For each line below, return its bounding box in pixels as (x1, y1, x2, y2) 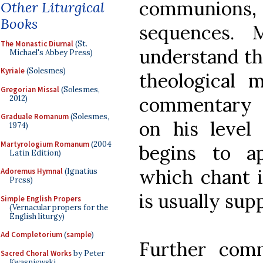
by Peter (72, 248, 104, 258)
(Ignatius (63, 166, 97, 176)
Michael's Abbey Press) (9, 47, 93, 58)
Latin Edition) (9, 147, 61, 158)
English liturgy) (9, 211, 65, 221)
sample (66, 230, 92, 240)
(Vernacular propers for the (9, 202, 108, 213)
